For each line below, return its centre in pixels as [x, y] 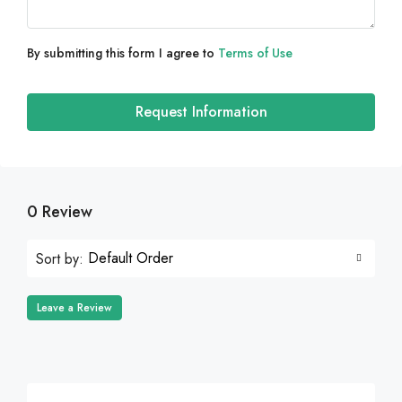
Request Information [201, 112]
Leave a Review [74, 308]
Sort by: [60, 258]
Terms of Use [255, 53]
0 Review [60, 212]
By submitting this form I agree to [122, 53]
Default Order [131, 258]
